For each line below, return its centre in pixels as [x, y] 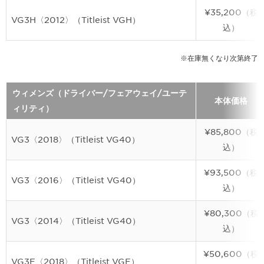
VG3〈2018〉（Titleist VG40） [75, 140]
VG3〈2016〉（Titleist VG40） [76, 180]
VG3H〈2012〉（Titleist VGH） [76, 20]
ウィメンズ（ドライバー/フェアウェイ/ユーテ [100, 93]
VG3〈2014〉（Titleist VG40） [76, 221]
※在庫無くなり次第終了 [219, 58]
